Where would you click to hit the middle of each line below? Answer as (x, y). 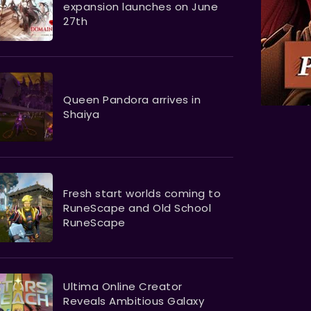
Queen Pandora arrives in (132, 100)
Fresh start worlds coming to (142, 193)
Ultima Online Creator (123, 287)
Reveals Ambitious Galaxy (134, 301)
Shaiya (81, 115)
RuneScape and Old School (137, 208)
